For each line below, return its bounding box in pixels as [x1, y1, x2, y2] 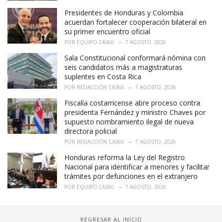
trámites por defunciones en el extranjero [64, 171, 198, 181]
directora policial [64, 126, 117, 136]
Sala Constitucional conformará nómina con [64, 53, 206, 63]
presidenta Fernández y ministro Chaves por [64, 108, 206, 117]
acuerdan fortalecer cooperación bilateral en [64, 17, 207, 27]
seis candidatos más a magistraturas [64, 62, 182, 72]
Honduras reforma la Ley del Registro [64, 153, 185, 163]
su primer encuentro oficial [64, 27, 150, 37]
